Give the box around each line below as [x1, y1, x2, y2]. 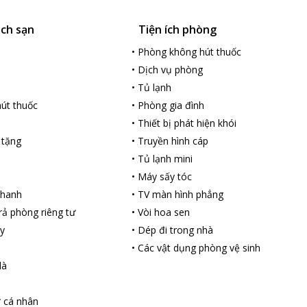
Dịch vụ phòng [138, 63, 204, 76]
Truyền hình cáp [138, 134, 209, 147]
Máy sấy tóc [138, 170, 193, 183]
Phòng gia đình [138, 99, 205, 112]
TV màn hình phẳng [138, 188, 224, 201]
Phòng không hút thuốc [138, 45, 242, 58]
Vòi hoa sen [138, 206, 191, 219]
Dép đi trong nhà [138, 223, 214, 236]
